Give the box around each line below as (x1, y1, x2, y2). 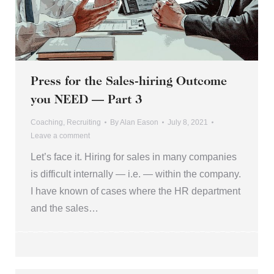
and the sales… (31, 203, 98, 214)
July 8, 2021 (168, 118, 208, 127)
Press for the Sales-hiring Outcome (31, 76, 227, 89)
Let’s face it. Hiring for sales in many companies (31, 152, 237, 163)
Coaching (31, 118, 63, 127)
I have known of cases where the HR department (31, 186, 240, 197)
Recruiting (67, 118, 101, 127)
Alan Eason (120, 118, 158, 127)
